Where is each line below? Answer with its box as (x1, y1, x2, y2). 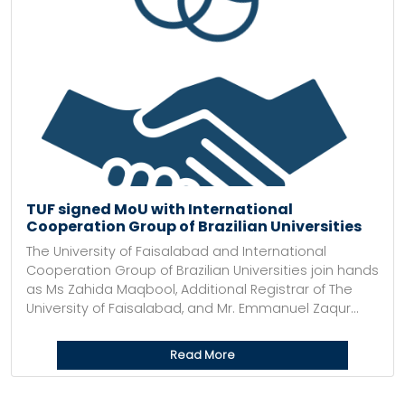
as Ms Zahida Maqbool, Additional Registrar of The (26, 280, 353, 298)
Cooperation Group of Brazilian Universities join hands (26, 261, 379, 279)
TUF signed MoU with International (26, 199, 293, 220)
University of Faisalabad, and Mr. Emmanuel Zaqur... (26, 299, 359, 317)
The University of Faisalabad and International (26, 242, 326, 260)
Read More (170, 347, 235, 363)
